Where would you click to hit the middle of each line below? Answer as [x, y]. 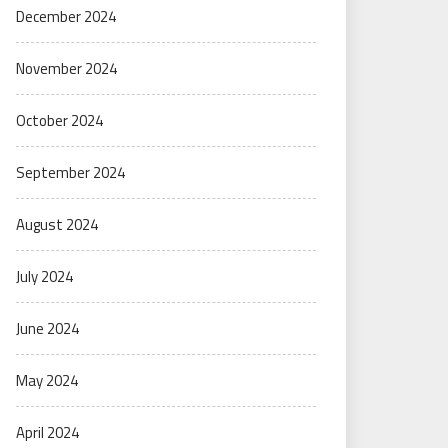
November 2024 [66, 68]
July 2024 [44, 276]
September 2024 [70, 172]
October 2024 [59, 120]
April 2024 [47, 432]
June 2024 [47, 328]
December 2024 [66, 16]
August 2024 [57, 224]
